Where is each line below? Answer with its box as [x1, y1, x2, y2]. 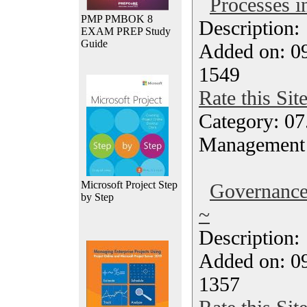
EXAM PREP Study [81, 25, 171, 37]
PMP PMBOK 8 [81, 13, 153, 25]
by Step [81, 191, 114, 203]
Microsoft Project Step [81, 179, 177, 191]
